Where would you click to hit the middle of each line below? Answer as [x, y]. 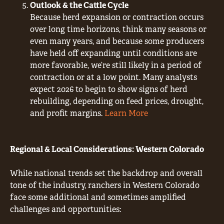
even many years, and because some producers [117, 41]
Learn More [126, 113]
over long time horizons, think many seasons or [118, 29]
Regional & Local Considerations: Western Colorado [107, 149]
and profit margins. [67, 113]
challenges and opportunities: [65, 209]
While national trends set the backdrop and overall [106, 173]
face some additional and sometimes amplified [98, 197]
